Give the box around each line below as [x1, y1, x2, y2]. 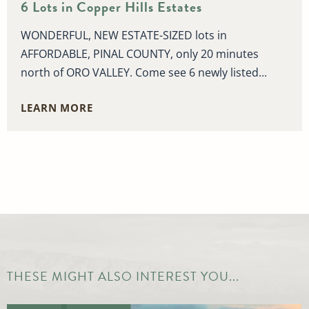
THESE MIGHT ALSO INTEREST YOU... [7, 267, 239, 286]
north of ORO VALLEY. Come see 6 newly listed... [21, 65, 267, 81]
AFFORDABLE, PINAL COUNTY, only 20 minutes [21, 46, 259, 62]
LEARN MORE [21, 101, 93, 115]
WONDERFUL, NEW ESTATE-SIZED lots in [21, 28, 227, 43]
